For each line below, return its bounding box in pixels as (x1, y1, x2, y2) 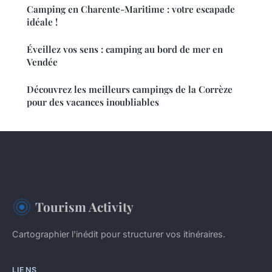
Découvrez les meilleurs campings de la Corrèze (27, 83, 233, 96)
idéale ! (27, 16, 58, 29)
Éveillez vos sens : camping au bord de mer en (27, 43, 223, 56)
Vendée (27, 56, 58, 69)
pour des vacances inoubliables (27, 96, 159, 109)
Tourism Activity (35, 198, 134, 216)
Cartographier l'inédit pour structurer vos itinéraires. (12, 229, 225, 240)
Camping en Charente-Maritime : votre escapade (27, 3, 235, 16)
